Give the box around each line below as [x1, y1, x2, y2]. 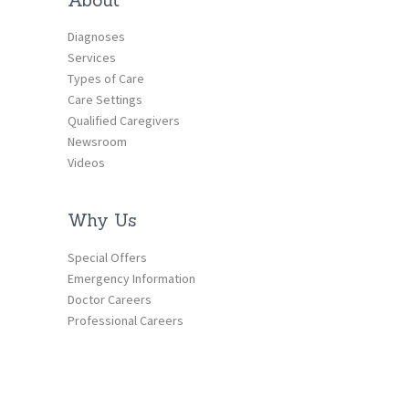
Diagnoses [68, 28, 126, 46]
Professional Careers [68, 311, 184, 329]
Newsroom [68, 133, 128, 151]
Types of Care [68, 70, 145, 88]
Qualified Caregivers [68, 112, 181, 130]
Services [68, 49, 117, 67]
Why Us [68, 208, 136, 232]
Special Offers [68, 248, 148, 266]
